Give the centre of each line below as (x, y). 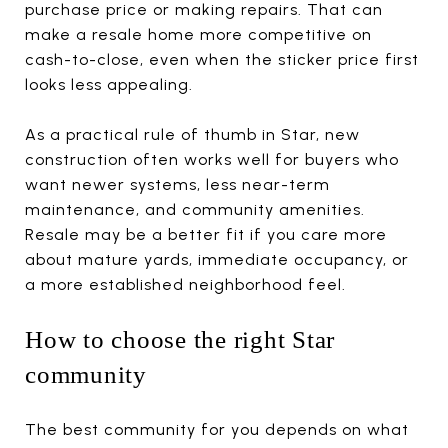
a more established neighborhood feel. (185, 284)
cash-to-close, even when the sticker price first (222, 59)
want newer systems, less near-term (177, 184)
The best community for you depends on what (217, 429)
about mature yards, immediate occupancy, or (217, 259)
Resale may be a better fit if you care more (206, 234)
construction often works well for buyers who (212, 159)
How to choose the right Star (180, 339)
